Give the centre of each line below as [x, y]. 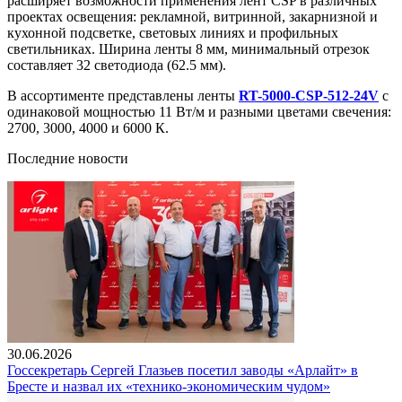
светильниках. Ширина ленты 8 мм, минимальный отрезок [188, 48]
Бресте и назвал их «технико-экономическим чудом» [169, 386]
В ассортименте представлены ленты [123, 95]
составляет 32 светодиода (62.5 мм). [117, 65]
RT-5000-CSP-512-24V [309, 95]
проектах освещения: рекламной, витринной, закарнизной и [192, 16]
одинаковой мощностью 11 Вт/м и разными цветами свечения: [199, 111]
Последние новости [68, 158]
